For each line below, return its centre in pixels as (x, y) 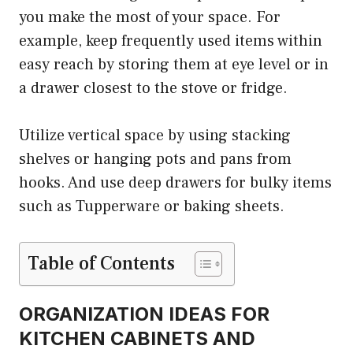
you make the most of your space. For (150, 17)
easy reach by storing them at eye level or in (174, 64)
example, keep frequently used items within (171, 41)
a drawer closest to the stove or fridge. (153, 88)
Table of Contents (101, 263)
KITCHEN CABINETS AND (137, 338)
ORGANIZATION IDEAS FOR (144, 314)
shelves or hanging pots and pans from (155, 159)
